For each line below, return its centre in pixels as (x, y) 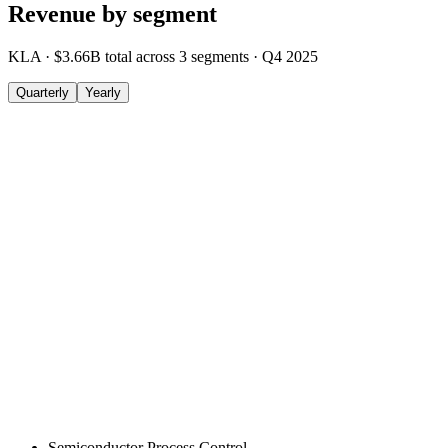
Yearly (103, 93)
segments (220, 57)
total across (142, 57)
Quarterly (42, 93)
